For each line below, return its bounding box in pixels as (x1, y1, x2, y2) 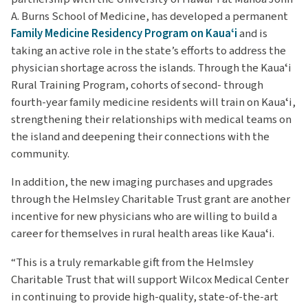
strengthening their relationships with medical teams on (11, 111, 291, 128)
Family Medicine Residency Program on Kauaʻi (11, 25, 237, 42)
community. (11, 145, 69, 162)
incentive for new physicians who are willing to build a (11, 208, 277, 225)
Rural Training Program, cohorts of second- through (11, 76, 263, 93)
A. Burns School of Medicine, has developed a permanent (11, 8, 288, 25)
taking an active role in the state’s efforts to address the (11, 42, 286, 59)
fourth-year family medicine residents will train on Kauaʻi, (11, 93, 296, 111)
